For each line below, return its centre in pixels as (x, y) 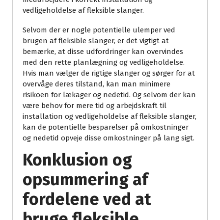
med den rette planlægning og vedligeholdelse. (104, 62)
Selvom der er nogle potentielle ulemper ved (99, 30)
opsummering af (85, 179)
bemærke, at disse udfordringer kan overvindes (103, 51)
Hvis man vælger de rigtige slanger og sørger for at (109, 73)
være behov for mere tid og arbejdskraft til (95, 105)
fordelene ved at (87, 199)
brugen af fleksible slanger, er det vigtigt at (96, 41)
